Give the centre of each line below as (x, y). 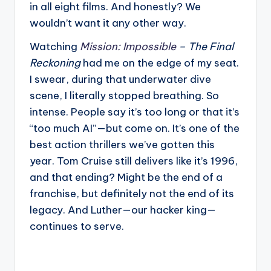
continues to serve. (77, 226)
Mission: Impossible (128, 46)
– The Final (205, 46)
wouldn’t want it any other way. (108, 23)
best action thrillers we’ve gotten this (122, 144)
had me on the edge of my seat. (160, 63)
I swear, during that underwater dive (120, 79)
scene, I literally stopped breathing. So (124, 95)
